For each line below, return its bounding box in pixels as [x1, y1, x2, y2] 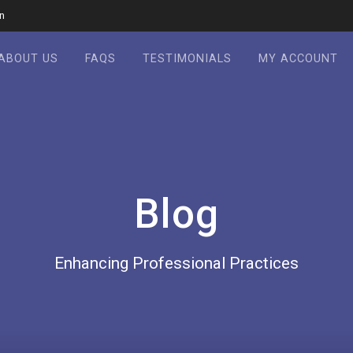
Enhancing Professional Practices [54, 254, 299, 273]
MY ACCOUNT [258, 51, 338, 65]
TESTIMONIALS [142, 51, 232, 65]
